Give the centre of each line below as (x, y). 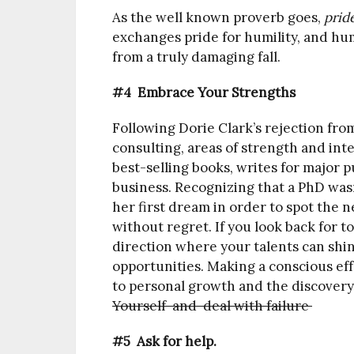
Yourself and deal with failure (212, 306)
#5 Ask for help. (164, 341)
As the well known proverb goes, (218, 17)
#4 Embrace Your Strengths (204, 92)
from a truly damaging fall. (196, 57)
